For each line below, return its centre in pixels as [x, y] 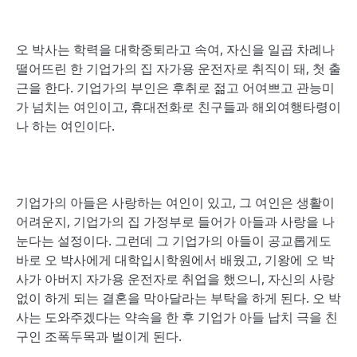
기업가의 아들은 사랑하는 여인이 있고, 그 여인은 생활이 [175, 202]
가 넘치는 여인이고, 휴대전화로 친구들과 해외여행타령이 [178, 107]
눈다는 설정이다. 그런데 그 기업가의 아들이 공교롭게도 [174, 241]
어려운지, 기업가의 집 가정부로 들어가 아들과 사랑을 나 [175, 222]
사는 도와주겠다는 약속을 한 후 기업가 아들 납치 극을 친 [177, 317]
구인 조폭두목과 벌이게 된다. [99, 336]
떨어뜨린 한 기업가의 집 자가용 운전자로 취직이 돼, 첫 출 [178, 69]
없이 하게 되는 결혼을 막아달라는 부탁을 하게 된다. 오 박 [178, 298]
